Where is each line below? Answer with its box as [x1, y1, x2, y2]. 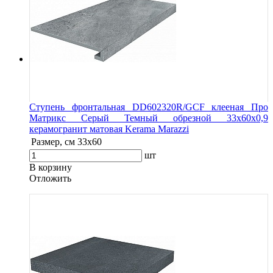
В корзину [29, 161, 72, 172]
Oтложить [29, 172, 71, 183]
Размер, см [31, 136, 75, 147]
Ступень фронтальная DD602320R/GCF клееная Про [29, 101, 268, 112]
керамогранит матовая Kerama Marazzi [29, 123, 189, 134]
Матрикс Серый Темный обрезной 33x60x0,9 [29, 112, 268, 123]
